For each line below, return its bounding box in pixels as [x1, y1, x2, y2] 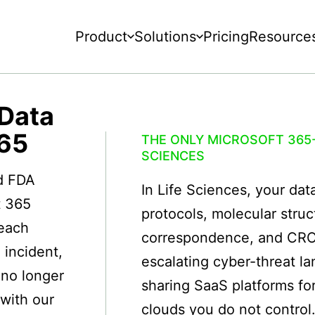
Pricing [203, 28, 249, 46]
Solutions [134, 28, 196, 46]
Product [75, 28, 127, 46]
